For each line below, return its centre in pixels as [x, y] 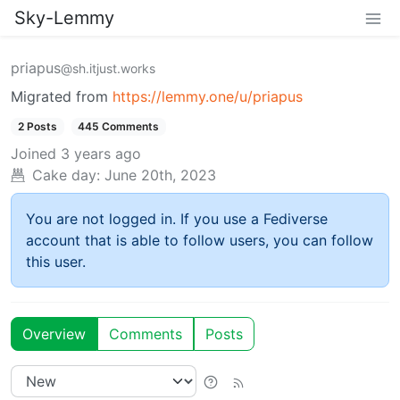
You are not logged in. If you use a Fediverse [177, 219]
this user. [56, 262]
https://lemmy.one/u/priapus [208, 96]
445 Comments [119, 126]
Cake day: [66, 175]
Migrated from [62, 96]
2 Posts [37, 126]
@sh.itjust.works [108, 68]
